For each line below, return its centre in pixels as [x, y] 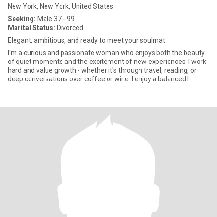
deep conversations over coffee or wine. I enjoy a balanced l [98, 79]
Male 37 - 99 [55, 19]
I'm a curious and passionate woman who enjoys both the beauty [106, 53]
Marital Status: [31, 28]
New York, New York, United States [61, 6]
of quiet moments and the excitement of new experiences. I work [107, 62]
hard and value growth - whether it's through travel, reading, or [102, 70]
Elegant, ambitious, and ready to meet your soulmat [86, 40]
